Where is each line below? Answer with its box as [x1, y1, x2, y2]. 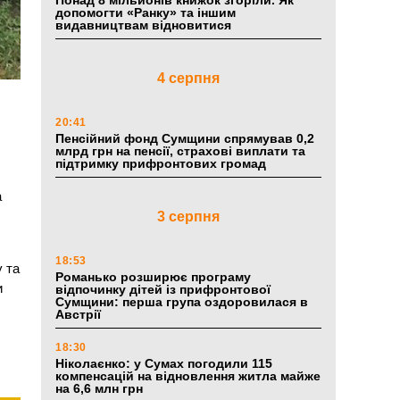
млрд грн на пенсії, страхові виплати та [55, 144, 305, 159]
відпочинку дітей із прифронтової [55, 282, 271, 297]
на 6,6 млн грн [55, 381, 143, 396]
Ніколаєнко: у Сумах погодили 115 [55, 356, 272, 371]
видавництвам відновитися [55, 18, 235, 33]
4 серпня [157, 71, 220, 87]
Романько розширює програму [55, 270, 251, 285]
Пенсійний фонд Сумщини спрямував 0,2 [55, 131, 314, 146]
